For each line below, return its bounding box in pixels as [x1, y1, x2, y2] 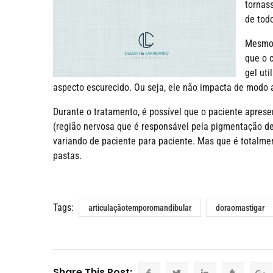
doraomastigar [216, 203, 264, 213]
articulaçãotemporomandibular [88, 203, 191, 213]
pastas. [53, 150, 82, 161]
